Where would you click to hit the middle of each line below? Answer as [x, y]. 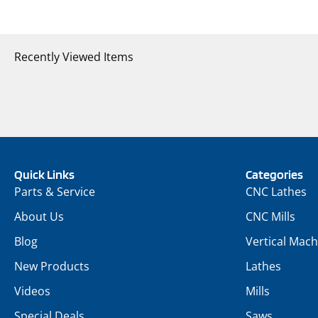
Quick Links [44, 175]
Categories [274, 175]
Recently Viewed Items [74, 57]
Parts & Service [55, 192]
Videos [32, 291]
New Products [52, 267]
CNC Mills [270, 217]
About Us [39, 217]
